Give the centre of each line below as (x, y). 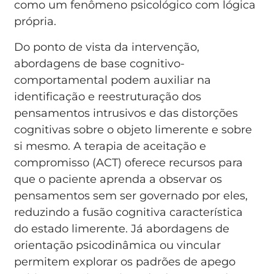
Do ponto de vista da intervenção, (107, 47)
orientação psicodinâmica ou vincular (118, 245)
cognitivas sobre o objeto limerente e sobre (133, 129)
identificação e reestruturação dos (108, 96)
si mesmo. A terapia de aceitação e (110, 146)
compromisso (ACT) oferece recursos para (129, 162)
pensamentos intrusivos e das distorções (126, 113)
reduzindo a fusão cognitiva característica (129, 212)
